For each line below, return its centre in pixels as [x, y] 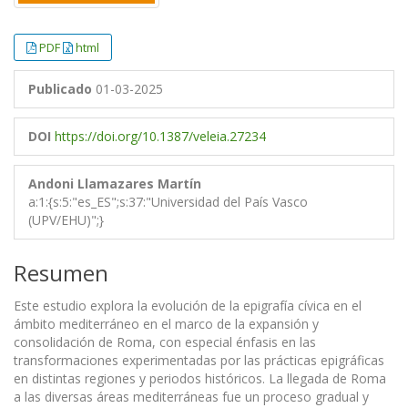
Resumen [61, 273]
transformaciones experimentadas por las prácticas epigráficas [199, 361]
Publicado [60, 89]
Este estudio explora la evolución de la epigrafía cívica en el [188, 306]
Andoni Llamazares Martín [115, 184]
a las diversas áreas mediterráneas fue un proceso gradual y [191, 397]
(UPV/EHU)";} [66, 220]
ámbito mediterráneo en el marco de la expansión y [166, 324]
